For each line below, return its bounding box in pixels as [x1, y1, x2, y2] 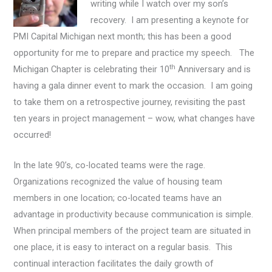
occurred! [13, 129, 54, 140]
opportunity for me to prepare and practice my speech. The [13, 47, 255, 58]
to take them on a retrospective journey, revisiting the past [13, 96, 246, 107]
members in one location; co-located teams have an [13, 192, 222, 204]
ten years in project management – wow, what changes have [13, 112, 256, 124]
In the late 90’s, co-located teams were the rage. [13, 160, 208, 171]
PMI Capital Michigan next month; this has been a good [13, 30, 232, 42]
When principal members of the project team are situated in [13, 225, 251, 237]
